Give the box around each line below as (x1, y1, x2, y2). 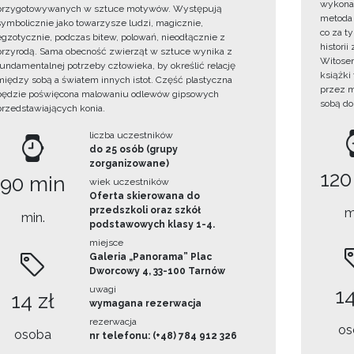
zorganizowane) (88, 158, 169, 170)
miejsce (88, 237, 123, 249)
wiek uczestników (88, 176, 169, 188)
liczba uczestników (88, 130, 173, 141)
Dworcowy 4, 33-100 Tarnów (88, 265, 225, 277)
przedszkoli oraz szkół (88, 205, 201, 217)
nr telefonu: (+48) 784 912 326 (88, 330, 237, 342)
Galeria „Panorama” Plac (88, 251, 212, 263)
